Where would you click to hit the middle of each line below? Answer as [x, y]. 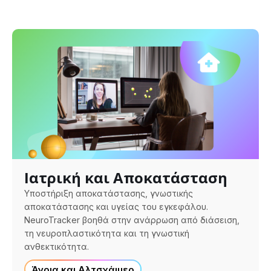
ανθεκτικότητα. [57, 246]
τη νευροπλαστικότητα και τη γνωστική [107, 233]
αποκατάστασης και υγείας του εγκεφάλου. [116, 206]
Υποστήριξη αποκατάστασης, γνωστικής [109, 193]
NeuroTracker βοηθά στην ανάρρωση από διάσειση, [132, 220]
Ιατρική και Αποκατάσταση [126, 177]
